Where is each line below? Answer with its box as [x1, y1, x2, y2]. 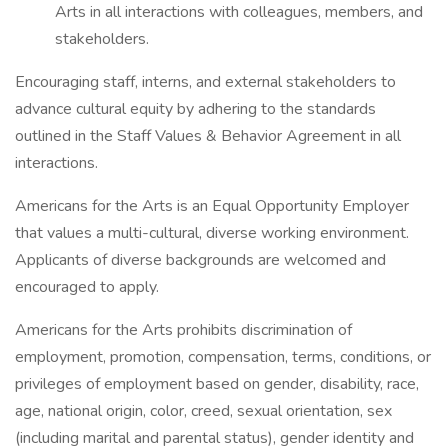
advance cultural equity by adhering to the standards [15, 98, 376, 120]
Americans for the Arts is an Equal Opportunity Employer [15, 195, 409, 217]
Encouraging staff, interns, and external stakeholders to [15, 71, 396, 93]
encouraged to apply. [15, 276, 159, 298]
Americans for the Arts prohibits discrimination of [15, 319, 352, 341]
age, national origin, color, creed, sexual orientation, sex [15, 400, 392, 422]
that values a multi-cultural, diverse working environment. [15, 222, 409, 244]
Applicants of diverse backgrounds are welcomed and [15, 249, 386, 271]
